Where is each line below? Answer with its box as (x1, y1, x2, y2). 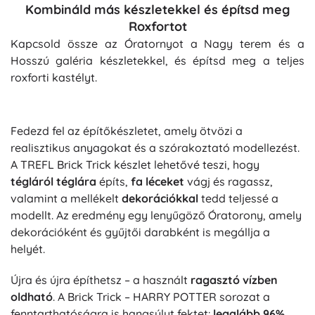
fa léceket (131, 174, 184, 188)
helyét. (11, 241, 45, 256)
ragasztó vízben (191, 272, 278, 287)
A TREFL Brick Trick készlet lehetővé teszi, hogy (11, 157, 259, 172)
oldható (11, 289, 53, 304)
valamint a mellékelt (11, 191, 122, 205)
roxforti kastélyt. (11, 70, 97, 84)
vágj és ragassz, (184, 174, 273, 188)
